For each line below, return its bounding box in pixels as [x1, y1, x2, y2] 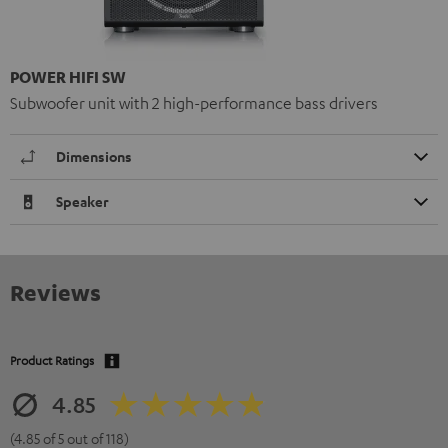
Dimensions [56, 146, 132, 166]
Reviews [10, 277, 101, 306]
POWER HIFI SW [10, 66, 126, 87]
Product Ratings [10, 351, 94, 368]
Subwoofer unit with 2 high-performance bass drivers [10, 92, 378, 113]
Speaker [56, 191, 109, 211]
